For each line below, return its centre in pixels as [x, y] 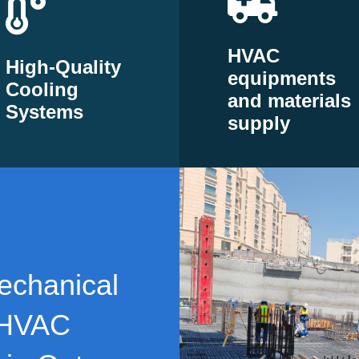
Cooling [42, 89]
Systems [44, 112]
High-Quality [63, 67]
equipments [282, 78]
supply [259, 123]
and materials [289, 101]
